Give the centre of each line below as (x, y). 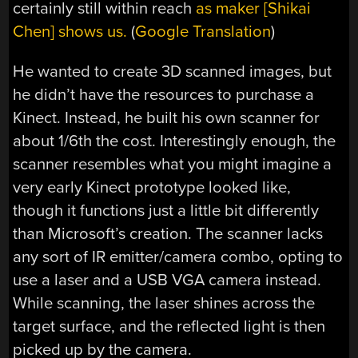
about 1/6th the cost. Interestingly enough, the (175, 141)
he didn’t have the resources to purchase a (164, 94)
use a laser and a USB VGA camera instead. (167, 280)
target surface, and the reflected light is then (169, 326)
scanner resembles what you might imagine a (173, 164)
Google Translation (203, 32)
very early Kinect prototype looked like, (152, 187)
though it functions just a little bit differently (166, 210)
